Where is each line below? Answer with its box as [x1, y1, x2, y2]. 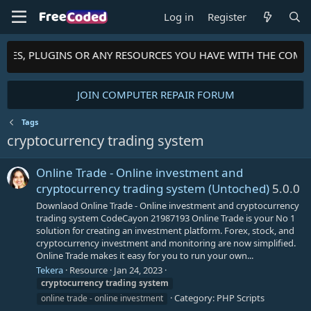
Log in [164, 10, 194, 24]
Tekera [36, 263, 63, 276]
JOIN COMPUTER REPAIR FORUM [76, 87, 235, 101]
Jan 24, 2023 [114, 263, 162, 276]
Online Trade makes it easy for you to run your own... [36, 249, 253, 262]
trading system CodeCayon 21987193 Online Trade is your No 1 [36, 211, 295, 224]
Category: [174, 291, 217, 304]
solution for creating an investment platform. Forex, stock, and [36, 224, 294, 237]
